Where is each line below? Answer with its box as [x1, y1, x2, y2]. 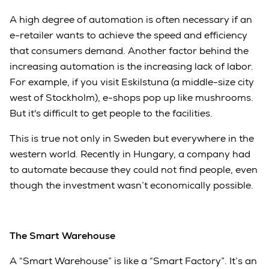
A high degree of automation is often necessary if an [10, 13, 252, 26]
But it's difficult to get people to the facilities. [10, 106, 213, 119]
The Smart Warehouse [10, 229, 115, 242]
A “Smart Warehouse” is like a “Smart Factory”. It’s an [10, 254, 257, 267]
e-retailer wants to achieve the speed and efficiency [10, 28, 247, 41]
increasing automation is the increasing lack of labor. [10, 59, 253, 73]
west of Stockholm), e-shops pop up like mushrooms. [10, 91, 253, 104]
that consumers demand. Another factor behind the [10, 44, 249, 57]
